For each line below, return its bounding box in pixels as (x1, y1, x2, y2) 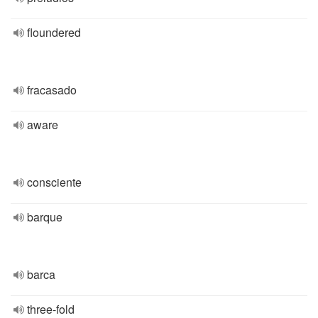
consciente (27, 174, 82, 190)
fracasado (27, 82, 77, 98)
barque (27, 209, 62, 225)
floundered (27, 24, 81, 40)
